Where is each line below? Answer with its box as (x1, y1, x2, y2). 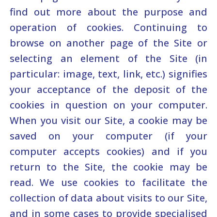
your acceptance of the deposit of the (10, 83, 207, 96)
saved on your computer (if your (10, 129, 207, 142)
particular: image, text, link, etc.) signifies (10, 67, 207, 80)
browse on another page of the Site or (10, 36, 207, 49)
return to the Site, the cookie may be (10, 160, 207, 173)
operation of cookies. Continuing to (10, 21, 207, 34)
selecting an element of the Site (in (10, 52, 207, 65)
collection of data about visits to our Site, (10, 191, 207, 204)
